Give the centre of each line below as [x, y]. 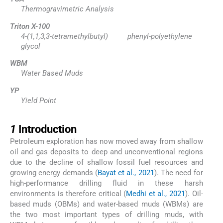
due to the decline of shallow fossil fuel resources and [107, 162]
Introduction [48, 129]
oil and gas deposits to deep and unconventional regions [107, 152]
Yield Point [38, 100]
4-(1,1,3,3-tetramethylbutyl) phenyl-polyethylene [106, 36]
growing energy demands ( [54, 172]
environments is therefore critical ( [68, 193]
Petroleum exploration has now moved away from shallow [107, 141]
